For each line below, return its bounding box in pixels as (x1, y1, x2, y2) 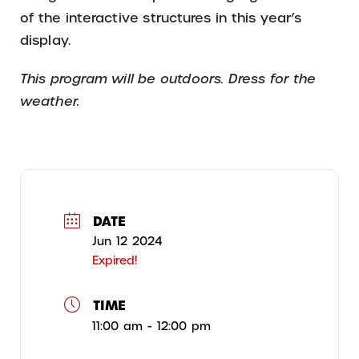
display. (20, 31, 71, 49)
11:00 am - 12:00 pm (92, 318, 211, 333)
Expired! (92, 252, 137, 268)
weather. (20, 92, 79, 110)
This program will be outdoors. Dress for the (20, 70, 317, 87)
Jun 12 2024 (92, 233, 163, 248)
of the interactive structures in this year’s (20, 9, 302, 26)
